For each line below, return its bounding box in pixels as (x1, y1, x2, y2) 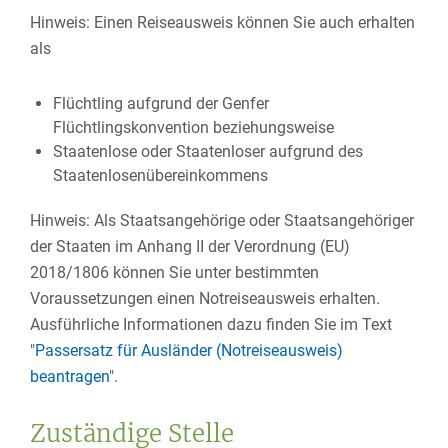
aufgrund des (264, 142, 363, 161)
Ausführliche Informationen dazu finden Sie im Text (30, 315, 392, 334)
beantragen (30, 367, 109, 386)
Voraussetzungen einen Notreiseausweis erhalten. (30, 289, 380, 308)
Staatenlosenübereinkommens (52, 166, 268, 185)
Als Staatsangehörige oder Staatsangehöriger (90, 211, 414, 230)
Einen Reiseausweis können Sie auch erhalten (90, 13, 415, 32)
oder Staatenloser (136, 142, 265, 161)
